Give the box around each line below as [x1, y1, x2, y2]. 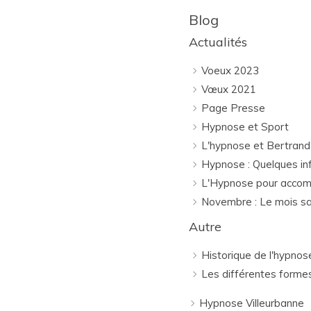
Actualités [189, 34, 247, 50]
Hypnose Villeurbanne [199, 296, 304, 310]
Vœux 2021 [201, 83, 256, 96]
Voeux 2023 [201, 64, 259, 77]
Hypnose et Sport [201, 120, 289, 133]
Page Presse [201, 101, 265, 115]
